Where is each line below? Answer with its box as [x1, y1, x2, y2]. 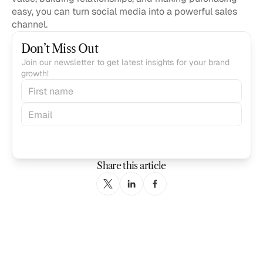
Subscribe [31, 131, 73, 144]
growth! [21, 68, 49, 79]
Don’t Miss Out [21, 42, 98, 56]
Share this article [97, 160, 166, 171]
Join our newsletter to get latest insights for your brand [21, 57, 230, 68]
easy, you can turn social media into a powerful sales [12, 5, 237, 18]
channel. [12, 18, 48, 31]
